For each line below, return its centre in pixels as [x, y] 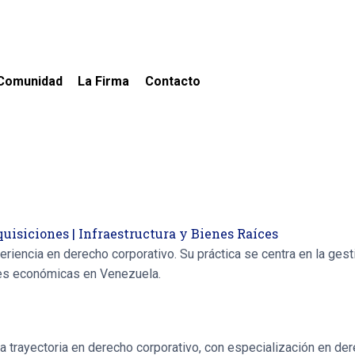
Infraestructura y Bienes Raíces [178, 234]
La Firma [104, 81]
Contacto [172, 81]
